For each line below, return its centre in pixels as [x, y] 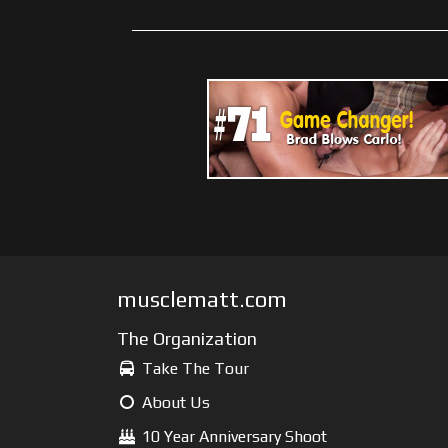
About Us [173, 402]
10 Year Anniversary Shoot [232, 436]
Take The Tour [193, 368]
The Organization [187, 338]
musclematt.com [202, 299]
